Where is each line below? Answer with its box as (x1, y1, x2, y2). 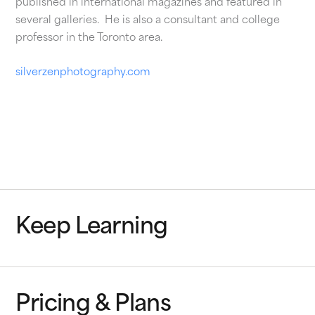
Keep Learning (15, 216, 168, 239)
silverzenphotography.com (15, 67, 151, 78)
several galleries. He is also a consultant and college (15, 15, 281, 26)
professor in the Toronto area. (15, 33, 163, 44)
